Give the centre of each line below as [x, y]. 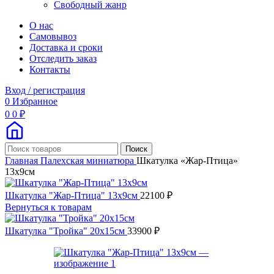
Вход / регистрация [45, 90]
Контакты [50, 69]
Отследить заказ [63, 58]
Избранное [35, 101]
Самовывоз [53, 36]
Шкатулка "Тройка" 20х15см [66, 231]
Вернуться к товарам [48, 207]
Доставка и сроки [66, 47]
